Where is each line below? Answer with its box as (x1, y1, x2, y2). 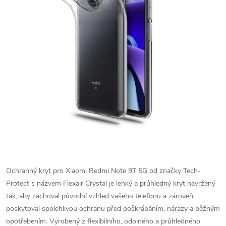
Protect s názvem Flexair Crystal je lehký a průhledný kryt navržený (6, 179, 215, 188)
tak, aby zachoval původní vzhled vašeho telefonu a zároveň (6, 191, 193, 201)
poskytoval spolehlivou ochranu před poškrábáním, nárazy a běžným (6, 204, 220, 213)
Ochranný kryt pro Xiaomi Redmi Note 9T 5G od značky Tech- (6, 166, 201, 176)
